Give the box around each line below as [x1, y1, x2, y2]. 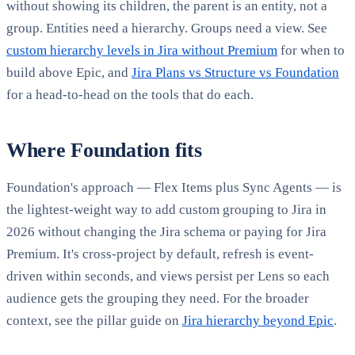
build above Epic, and [6, 64, 128, 80]
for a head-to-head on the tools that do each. [6, 86, 254, 102]
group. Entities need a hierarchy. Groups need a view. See [6, 20, 327, 36]
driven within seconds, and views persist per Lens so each [6, 268, 330, 284]
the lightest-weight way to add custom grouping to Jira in [6, 201, 326, 217]
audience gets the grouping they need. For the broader [6, 290, 309, 306]
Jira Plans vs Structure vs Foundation [132, 64, 339, 80]
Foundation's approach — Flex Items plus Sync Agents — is [6, 179, 342, 195]
